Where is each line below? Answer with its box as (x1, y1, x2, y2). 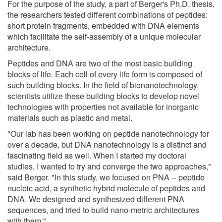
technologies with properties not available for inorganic (7, 101, 199, 112)
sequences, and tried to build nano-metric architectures (7, 204, 199, 216)
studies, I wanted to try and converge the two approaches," (7, 160, 211, 172)
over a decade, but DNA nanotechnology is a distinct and (7, 138, 207, 150)
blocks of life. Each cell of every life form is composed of (7, 68, 202, 80)
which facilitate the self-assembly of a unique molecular (7, 30, 201, 42)
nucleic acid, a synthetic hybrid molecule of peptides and (7, 182, 205, 194)
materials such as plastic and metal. (7, 111, 132, 123)
